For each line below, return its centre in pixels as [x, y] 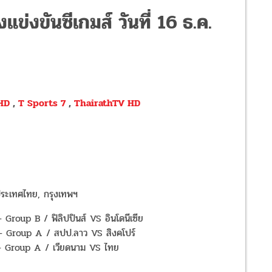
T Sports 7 [42, 103]
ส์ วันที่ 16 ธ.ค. [157, 22]
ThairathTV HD [107, 103]
